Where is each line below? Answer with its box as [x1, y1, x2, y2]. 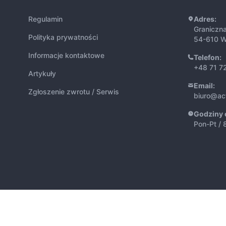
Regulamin [28, 15, 63, 24]
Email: [194, 81, 215, 90]
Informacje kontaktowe [28, 51, 104, 60]
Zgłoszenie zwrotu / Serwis [28, 87, 119, 96]
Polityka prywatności [28, 33, 98, 42]
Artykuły [28, 69, 56, 78]
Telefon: [194, 53, 221, 62]
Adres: [194, 15, 216, 24]
